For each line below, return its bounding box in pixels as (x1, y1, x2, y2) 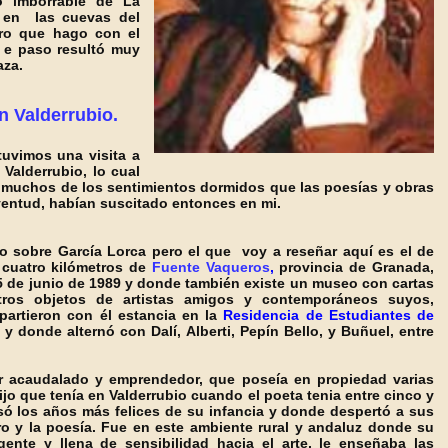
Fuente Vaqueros (151, 259, 270, 275)
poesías (324, 179, 379, 195)
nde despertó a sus (299, 403, 435, 419)
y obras (378, 179, 435, 195)
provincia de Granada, (273, 259, 435, 275)
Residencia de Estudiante (223, 307, 403, 323)
